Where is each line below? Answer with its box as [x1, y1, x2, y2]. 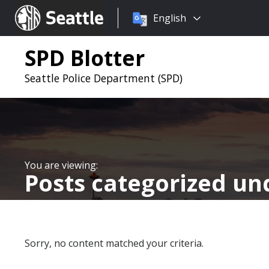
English [153, 11, 186, 25]
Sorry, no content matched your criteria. [25, 237, 204, 250]
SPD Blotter [25, 43, 145, 72]
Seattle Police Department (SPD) [25, 71, 183, 85]
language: [118, 26, 162, 39]
